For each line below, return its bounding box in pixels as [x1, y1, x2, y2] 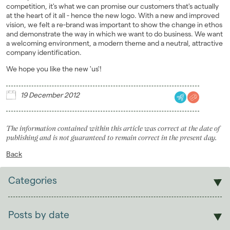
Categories [8, 175, 57, 186]
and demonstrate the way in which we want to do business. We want [6, 30, 223, 39]
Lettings [8, 200, 36, 213]
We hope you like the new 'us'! [6, 65, 102, 73]
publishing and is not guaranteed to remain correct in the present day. [6, 133, 217, 142]
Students [8, 214, 37, 226]
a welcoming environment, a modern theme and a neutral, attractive [6, 39, 223, 48]
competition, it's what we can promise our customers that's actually [6, 2, 219, 11]
